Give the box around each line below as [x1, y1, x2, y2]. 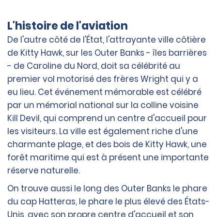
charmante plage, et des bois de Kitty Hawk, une [7, 139, 207, 151]
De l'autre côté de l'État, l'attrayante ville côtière [7, 34, 206, 46]
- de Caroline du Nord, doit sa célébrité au [7, 60, 180, 72]
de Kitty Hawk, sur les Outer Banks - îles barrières [7, 47, 207, 59]
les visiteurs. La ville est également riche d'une [7, 125, 198, 138]
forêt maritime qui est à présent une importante [7, 152, 209, 164]
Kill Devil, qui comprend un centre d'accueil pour [7, 112, 207, 124]
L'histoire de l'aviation [7, 18, 128, 34]
